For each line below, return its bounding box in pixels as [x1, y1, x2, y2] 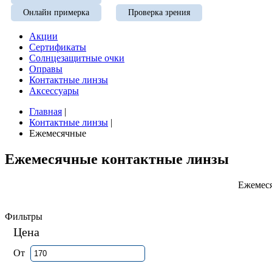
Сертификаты [29, 42, 86, 52]
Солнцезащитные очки [29, 53, 124, 63]
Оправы [29, 64, 63, 74]
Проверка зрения [128, 8, 190, 17]
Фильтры [5, 211, 42, 222]
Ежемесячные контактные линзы [5, 151, 229, 167]
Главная [29, 106, 62, 117]
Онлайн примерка [23, 8, 89, 17]
